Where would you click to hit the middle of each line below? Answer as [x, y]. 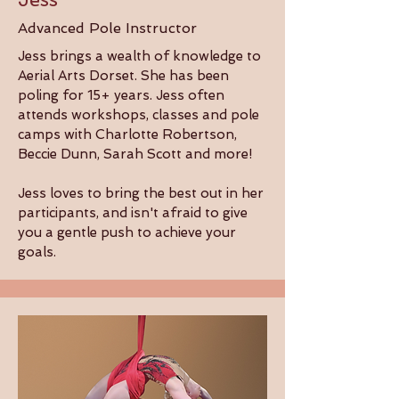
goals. [39, 252]
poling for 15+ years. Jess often [121, 95]
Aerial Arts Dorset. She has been [123, 76]
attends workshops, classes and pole [138, 115]
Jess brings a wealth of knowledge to [139, 56]
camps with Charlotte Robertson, [127, 134]
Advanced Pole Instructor [107, 28]
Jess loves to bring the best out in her [141, 193]
